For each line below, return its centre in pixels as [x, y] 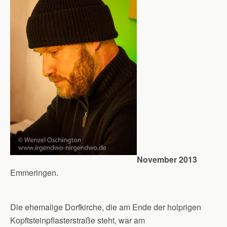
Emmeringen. [34, 172]
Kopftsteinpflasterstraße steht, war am [78, 220]
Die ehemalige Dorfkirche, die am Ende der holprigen [106, 207]
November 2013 [167, 159]
